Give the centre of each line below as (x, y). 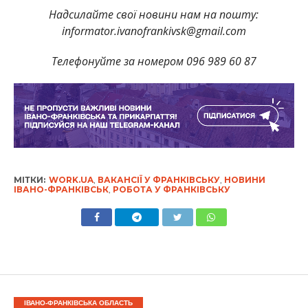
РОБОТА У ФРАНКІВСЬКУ (171, 189)
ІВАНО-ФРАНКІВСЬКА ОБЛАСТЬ (78, 302)
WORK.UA (71, 179)
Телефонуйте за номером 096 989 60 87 (154, 61)
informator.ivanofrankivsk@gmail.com (154, 31)
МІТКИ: (29, 179)
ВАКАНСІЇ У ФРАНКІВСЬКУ (158, 179)
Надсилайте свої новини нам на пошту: (154, 14)
